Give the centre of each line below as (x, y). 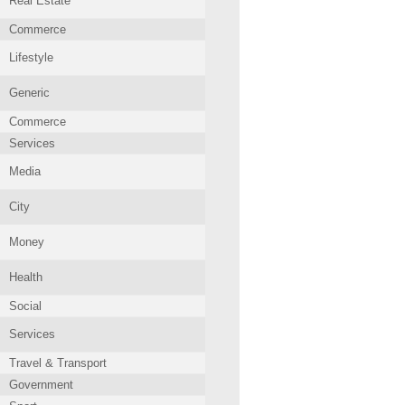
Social (25, 306)
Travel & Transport (58, 363)
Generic (29, 93)
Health (26, 277)
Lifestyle (31, 57)
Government (41, 385)
